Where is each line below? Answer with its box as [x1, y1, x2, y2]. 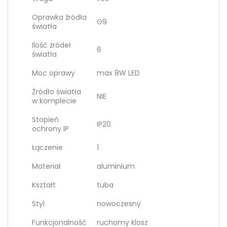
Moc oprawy [32, 68, 75, 78]
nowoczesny [97, 199, 141, 209]
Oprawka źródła [32, 12, 87, 22]
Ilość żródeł [32, 40, 71, 50]
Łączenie [32, 142, 63, 153]
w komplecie [32, 96, 77, 106]
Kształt [32, 180, 56, 190]
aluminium [97, 161, 135, 171]
